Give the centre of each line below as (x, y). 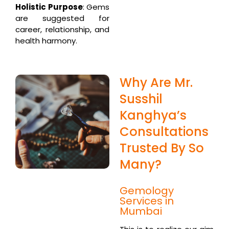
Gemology (147, 190)
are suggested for (62, 18)
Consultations (164, 131)
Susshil (141, 99)
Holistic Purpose (49, 7)
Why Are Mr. (156, 82)
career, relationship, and (62, 30)
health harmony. (46, 41)
